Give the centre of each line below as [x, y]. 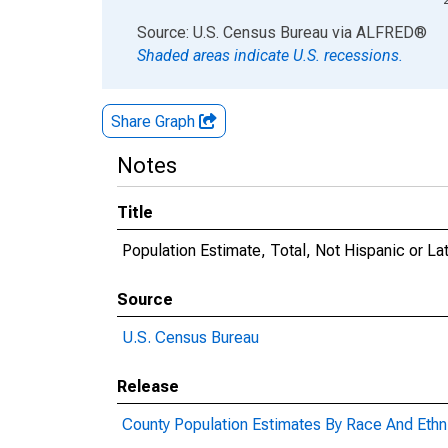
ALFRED [385, 32]
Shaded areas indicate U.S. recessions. [270, 55]
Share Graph [155, 121]
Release [148, 386]
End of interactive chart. [184, 31]
